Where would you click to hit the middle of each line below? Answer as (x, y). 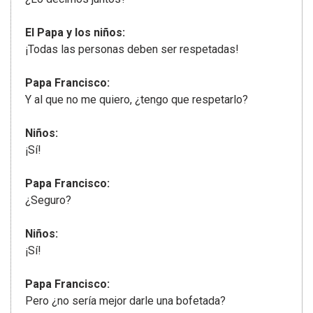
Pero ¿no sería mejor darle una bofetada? (125, 301)
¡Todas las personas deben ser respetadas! (132, 50)
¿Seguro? (48, 201)
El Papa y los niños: (75, 33)
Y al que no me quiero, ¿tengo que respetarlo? (137, 100)
